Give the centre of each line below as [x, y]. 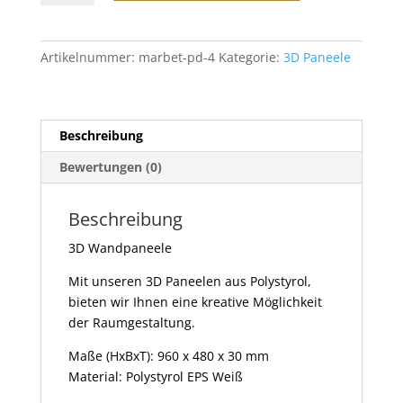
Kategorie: [251, 58]
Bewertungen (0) [110, 167]
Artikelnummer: [89, 58]
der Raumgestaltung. [131, 323]
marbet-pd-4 [176, 58]
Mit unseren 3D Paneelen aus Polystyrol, [189, 282]
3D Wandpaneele [120, 248]
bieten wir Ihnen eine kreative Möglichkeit [195, 302]
